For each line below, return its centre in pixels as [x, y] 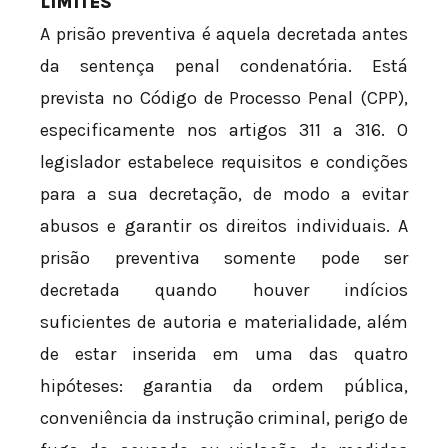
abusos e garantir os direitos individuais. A [224, 226]
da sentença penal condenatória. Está [224, 66]
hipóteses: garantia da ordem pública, [224, 386]
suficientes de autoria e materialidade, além [224, 322]
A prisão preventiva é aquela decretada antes [224, 34]
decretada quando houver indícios [224, 290]
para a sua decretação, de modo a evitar [224, 194]
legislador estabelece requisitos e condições [224, 162]
